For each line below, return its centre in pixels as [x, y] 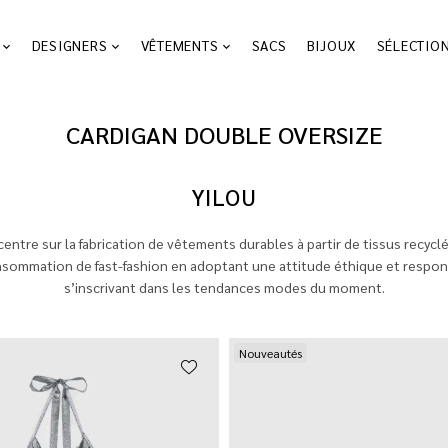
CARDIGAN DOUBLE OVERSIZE [224, 133]
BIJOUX [331, 45]
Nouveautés [270, 352]
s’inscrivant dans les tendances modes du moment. [224, 286]
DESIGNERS [69, 45]
